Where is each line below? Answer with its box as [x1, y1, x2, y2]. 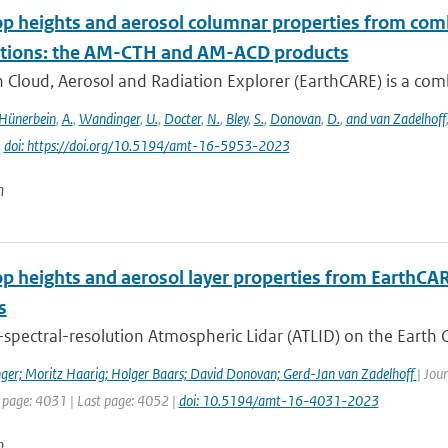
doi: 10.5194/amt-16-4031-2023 [178, 391, 379, 410]
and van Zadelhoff [345, 109, 446, 128]
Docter [163, 109, 201, 128]
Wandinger [78, 109, 140, 128]
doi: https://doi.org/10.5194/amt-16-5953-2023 [3, 136, 290, 155]
